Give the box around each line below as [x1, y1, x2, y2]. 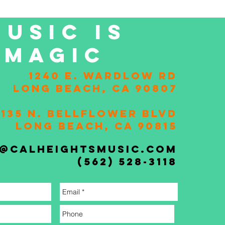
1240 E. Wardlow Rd [28, 69, 177, 82]
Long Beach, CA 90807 [13, 82, 177, 94]
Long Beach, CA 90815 [15, 120, 177, 132]
